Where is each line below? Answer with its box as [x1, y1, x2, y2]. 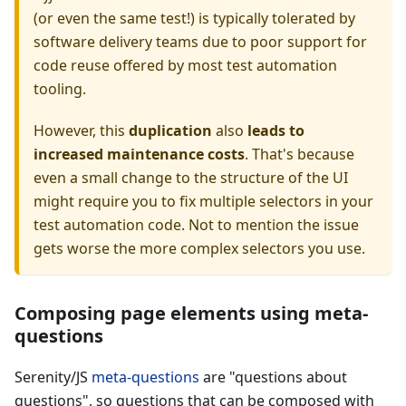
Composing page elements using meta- [14, 301, 368, 326]
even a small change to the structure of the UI [34, 168, 348, 188]
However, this [34, 121, 129, 141]
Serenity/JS [14, 367, 92, 388]
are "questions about [199, 367, 347, 388]
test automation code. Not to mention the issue [34, 215, 359, 236]
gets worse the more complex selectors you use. [34, 238, 365, 259]
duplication [129, 121, 212, 141]
